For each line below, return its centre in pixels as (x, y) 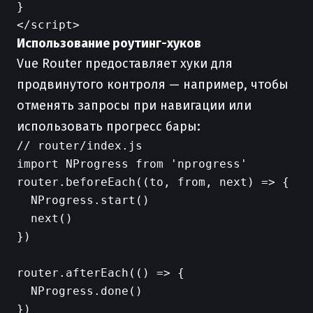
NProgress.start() (83, 200)
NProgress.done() (80, 291)
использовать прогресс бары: (109, 126)
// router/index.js (80, 146)
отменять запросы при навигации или (134, 105)
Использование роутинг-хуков (109, 43)
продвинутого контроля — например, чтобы (153, 85)
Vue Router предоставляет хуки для (125, 64)
